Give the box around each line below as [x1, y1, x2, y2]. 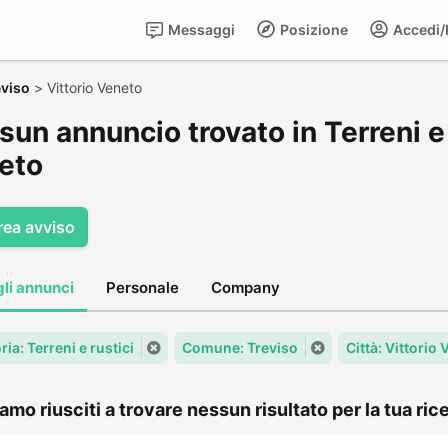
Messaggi [165, 21, 235, 38]
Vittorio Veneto [47, 79, 142, 96]
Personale [106, 278, 179, 297]
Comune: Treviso [182, 339, 298, 356]
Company [211, 278, 280, 297]
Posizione [277, 21, 348, 38]
